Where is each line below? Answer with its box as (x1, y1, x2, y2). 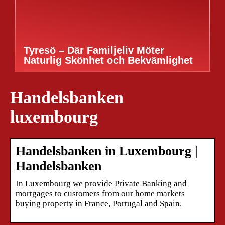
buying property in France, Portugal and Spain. (16, 198, 182, 208)
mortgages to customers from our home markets (16, 188, 185, 198)
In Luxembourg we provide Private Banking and (16, 178, 187, 188)
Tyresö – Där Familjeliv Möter (24, 45, 164, 56)
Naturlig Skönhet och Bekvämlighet (24, 55, 193, 66)
